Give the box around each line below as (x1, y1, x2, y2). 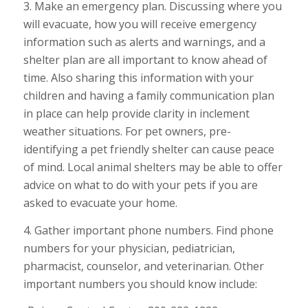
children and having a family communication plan (23, 88, 274, 103)
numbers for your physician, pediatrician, (23, 240, 235, 256)
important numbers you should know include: (23, 276, 257, 291)
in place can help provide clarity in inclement (23, 106, 250, 121)
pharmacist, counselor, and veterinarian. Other (23, 258, 264, 274)
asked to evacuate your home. (23, 195, 177, 210)
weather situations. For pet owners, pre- (23, 124, 231, 139)
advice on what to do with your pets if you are (23, 177, 258, 192)
